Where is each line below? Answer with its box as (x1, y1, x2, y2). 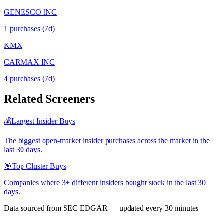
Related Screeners (4, 92, 95, 106)
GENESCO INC (4, 7, 57, 16)
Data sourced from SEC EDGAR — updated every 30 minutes (4, 204, 198, 213)
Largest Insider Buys (11, 117, 75, 126)
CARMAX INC (4, 57, 55, 66)
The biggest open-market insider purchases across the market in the (4, 136, 210, 145)
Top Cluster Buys (12, 162, 66, 171)
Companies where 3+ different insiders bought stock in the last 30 (4, 178, 206, 187)
